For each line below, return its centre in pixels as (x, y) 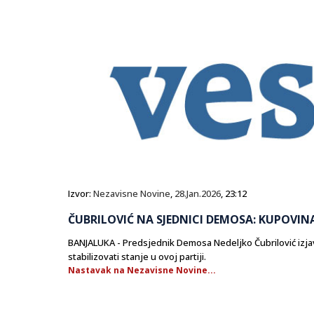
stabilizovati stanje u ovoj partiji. (137, 257)
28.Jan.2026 (198, 194)
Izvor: (81, 194)
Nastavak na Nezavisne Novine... (142, 271)
